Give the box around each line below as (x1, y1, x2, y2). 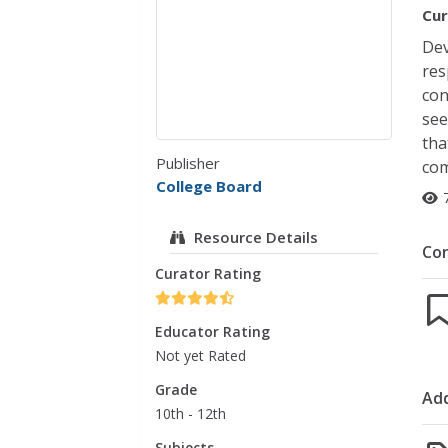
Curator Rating (155, 264, 262, 284)
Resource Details (194, 227, 319, 248)
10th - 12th (155, 404, 227, 424)
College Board (156, 176, 263, 197)
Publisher (156, 153, 221, 174)
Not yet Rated (155, 346, 247, 366)
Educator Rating (155, 322, 271, 342)
